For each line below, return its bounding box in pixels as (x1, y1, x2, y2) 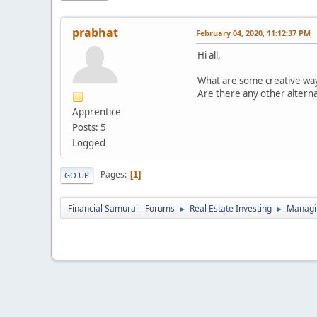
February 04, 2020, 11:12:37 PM (196, 27, 311, 38)
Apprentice (72, 105, 121, 118)
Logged (72, 136, 105, 149)
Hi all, (197, 48, 221, 62)
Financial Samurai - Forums (68, 202, 175, 214)
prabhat (72, 24, 118, 40)
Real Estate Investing (190, 202, 272, 214)
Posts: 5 (72, 120, 106, 134)
